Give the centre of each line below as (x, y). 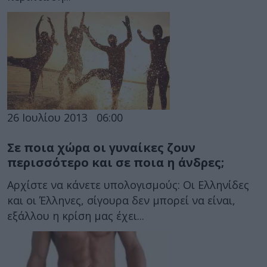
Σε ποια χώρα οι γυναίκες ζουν (101, 147)
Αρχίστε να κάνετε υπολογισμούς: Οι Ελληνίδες (128, 185)
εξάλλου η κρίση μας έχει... (76, 216)
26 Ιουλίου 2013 (47, 117)
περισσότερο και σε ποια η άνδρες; (116, 162)
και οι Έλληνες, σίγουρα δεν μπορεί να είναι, (121, 200)
